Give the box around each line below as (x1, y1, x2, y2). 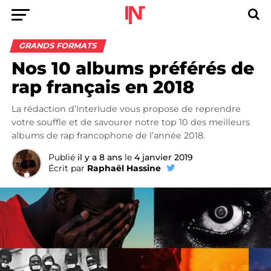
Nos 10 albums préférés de (11, 57, 254, 79)
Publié (48, 152, 75, 163)
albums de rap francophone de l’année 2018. (11, 130, 205, 141)
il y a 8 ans (77, 152, 122, 163)
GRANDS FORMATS (18, 41, 98, 50)
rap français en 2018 (11, 76, 194, 97)
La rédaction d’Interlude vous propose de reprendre (11, 103, 241, 114)
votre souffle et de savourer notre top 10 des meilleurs (11, 117, 250, 128)
